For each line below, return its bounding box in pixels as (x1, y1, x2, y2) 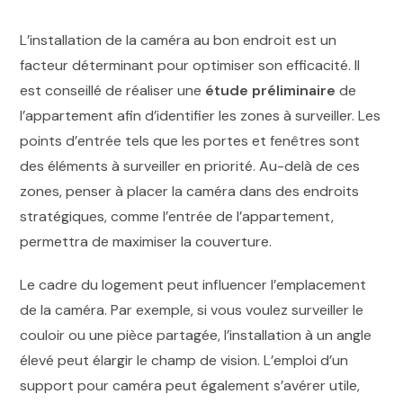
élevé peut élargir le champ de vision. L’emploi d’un (20, 351, 349, 371)
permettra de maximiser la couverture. (20, 232, 273, 252)
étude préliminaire (205, 81, 336, 101)
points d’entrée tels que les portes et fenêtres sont (20, 131, 361, 151)
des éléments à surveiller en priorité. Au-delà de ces (20, 157, 361, 176)
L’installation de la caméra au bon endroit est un (20, 31, 337, 50)
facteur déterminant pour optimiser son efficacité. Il (20, 56, 361, 76)
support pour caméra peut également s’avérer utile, (20, 376, 361, 396)
